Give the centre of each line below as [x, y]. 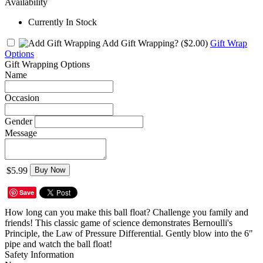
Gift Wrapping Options [47, 64]
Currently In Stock [63, 22]
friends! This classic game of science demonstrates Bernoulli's [119, 222]
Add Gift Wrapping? [141, 43]
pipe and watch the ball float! [58, 244]
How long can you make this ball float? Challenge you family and [127, 212]
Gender [18, 121]
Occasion [22, 97]
